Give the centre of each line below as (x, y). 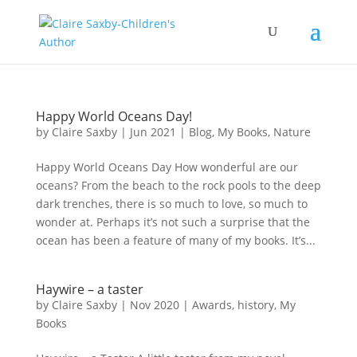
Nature (292, 132)
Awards (212, 305)
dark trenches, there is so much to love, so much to (171, 204)
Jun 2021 (153, 132)
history (255, 305)
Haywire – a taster (89, 289)
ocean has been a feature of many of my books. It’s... (175, 240)
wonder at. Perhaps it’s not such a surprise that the (173, 222)
